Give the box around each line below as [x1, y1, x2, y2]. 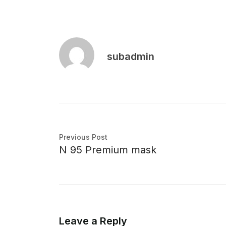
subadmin [107, 50, 154, 63]
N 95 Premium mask [59, 144, 156, 156]
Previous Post [59, 133, 107, 142]
